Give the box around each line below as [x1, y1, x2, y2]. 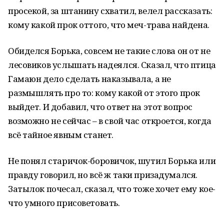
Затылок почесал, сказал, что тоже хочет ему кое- [8, 183, 215, 194]
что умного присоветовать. [8, 197, 120, 208]
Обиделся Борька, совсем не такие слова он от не [8, 45, 210, 56]
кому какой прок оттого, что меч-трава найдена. [8, 19, 209, 30]
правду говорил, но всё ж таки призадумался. [8, 169, 197, 180]
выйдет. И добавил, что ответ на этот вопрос [8, 101, 192, 112]
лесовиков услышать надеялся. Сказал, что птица [8, 59, 216, 70]
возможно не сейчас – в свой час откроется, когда [8, 115, 211, 126]
